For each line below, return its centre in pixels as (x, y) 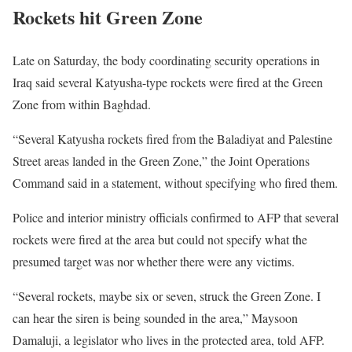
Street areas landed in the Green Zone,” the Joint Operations (161, 160)
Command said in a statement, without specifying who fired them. (175, 182)
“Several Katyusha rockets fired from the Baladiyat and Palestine (172, 138)
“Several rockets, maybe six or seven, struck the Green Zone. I (167, 295)
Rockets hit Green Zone (108, 16)
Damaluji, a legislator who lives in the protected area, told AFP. (169, 339)
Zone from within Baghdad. (82, 104)
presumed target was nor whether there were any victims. (154, 261)
